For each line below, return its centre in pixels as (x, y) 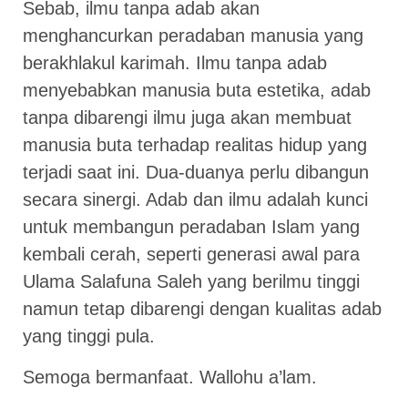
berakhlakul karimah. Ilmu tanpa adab (175, 63)
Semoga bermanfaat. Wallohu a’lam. (170, 377)
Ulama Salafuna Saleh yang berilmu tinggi (191, 282)
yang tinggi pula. (89, 337)
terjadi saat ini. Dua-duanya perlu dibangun (196, 173)
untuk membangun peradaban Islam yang (191, 227)
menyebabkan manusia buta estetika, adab (197, 91)
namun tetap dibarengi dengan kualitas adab (202, 309)
